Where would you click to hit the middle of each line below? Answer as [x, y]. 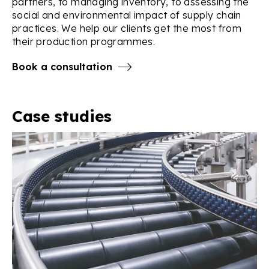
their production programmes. [84, 42]
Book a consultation [62, 67]
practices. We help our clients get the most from [127, 29]
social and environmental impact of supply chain [127, 15]
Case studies [62, 116]
